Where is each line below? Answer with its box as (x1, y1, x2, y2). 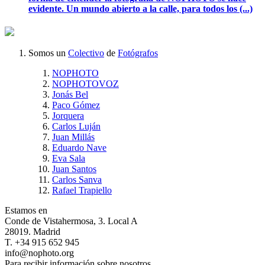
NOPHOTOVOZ (52, 79, 119, 89)
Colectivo (68, 48, 104, 58)
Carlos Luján (52, 121, 101, 131)
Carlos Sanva (52, 174, 102, 185)
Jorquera (52, 111, 84, 121)
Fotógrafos (118, 48, 158, 58)
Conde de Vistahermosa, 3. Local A (5, 216, 138, 226)
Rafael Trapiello (52, 185, 112, 195)
